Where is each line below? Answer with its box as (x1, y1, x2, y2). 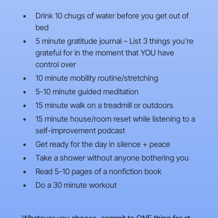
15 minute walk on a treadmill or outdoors (35, 100, 173, 110)
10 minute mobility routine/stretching (35, 73, 158, 83)
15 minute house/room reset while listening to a (35, 114, 195, 124)
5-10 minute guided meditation (35, 87, 139, 97)
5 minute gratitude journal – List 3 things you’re (35, 36, 194, 46)
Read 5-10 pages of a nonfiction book (35, 166, 162, 177)
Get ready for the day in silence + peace (35, 139, 170, 149)
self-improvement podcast (35, 126, 125, 136)
